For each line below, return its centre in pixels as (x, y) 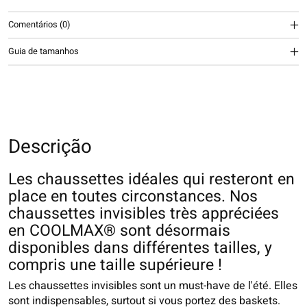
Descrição (50, 147)
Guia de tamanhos (44, 52)
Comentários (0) (39, 25)
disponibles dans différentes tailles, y (140, 248)
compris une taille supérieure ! (115, 265)
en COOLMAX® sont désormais (119, 231)
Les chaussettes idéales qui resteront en (151, 179)
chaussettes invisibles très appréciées (144, 213)
